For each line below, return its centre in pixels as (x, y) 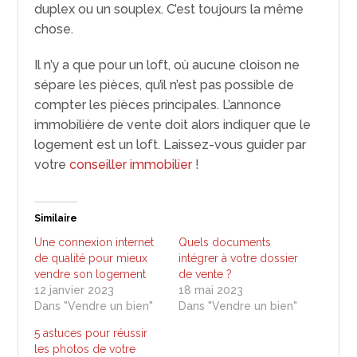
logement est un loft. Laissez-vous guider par (171, 144)
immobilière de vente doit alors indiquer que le (173, 124)
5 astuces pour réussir (91, 333)
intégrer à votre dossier (238, 258)
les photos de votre (85, 349)
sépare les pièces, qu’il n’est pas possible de (165, 84)
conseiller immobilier (131, 164)
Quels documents (225, 242)
